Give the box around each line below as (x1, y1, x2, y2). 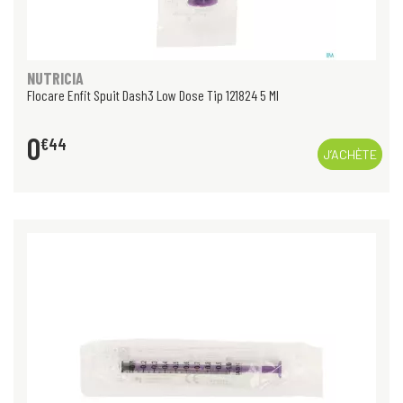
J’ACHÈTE (323, 147, 377, 163)
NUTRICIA (27, 68, 84, 89)
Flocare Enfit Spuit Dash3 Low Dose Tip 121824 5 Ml (27, 86, 279, 104)
